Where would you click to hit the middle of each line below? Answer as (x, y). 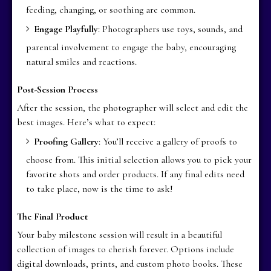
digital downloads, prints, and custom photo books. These (130, 263)
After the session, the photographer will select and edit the (133, 107)
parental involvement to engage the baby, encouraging (131, 47)
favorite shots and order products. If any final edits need (135, 174)
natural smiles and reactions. (82, 61)
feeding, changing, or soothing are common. (111, 9)
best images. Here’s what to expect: (87, 122)
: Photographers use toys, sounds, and (171, 29)
